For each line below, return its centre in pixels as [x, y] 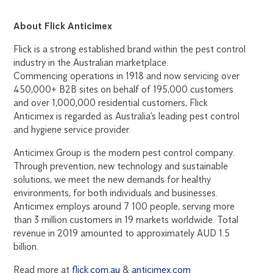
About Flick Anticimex [63, 26]
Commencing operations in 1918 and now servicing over [127, 76]
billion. [26, 247]
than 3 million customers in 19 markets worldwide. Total [126, 220]
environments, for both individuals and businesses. [116, 193]
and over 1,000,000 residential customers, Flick [111, 103]
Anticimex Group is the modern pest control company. [124, 153]
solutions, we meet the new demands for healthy [112, 180]
